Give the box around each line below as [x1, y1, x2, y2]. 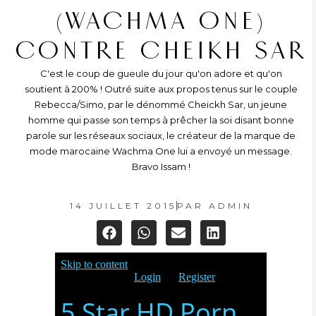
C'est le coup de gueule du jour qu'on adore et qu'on [39, 68, 282, 79]
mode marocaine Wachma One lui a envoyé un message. [30, 145, 292, 157]
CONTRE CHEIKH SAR [15, 36, 307, 66]
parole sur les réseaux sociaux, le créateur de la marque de [26, 130, 296, 141]
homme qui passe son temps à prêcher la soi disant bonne [28, 114, 294, 126]
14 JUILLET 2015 [69, 200, 176, 211]
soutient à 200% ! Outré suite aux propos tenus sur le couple [24, 83, 298, 95]
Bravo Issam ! [131, 161, 190, 172]
